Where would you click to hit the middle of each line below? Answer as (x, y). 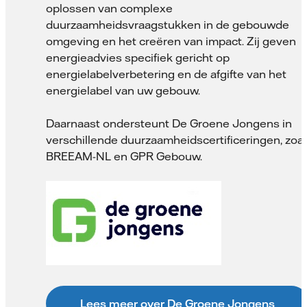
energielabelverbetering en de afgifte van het (166, 74)
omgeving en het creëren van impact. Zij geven (171, 41)
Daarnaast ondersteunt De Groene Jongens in (169, 124)
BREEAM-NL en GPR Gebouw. (124, 157)
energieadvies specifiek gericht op (138, 58)
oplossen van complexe (109, 9)
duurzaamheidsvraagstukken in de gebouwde (168, 25)
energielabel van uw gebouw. (123, 91)
